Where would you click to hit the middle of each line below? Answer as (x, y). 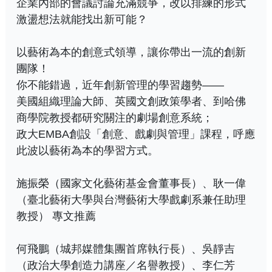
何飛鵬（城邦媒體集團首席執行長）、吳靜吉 (126, 249)
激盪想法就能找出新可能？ (82, 19)
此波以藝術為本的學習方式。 (87, 150)
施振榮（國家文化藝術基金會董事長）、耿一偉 (131, 183)
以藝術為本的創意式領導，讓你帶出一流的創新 (131, 52)
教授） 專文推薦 (56, 216)
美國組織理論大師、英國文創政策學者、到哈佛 (131, 101)
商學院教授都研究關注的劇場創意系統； (115, 117)
